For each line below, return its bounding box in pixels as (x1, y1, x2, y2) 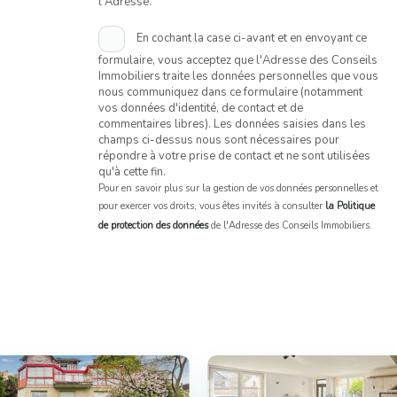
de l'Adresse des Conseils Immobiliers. (207, 219, 372, 233)
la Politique (324, 199, 375, 214)
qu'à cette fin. (97, 164, 166, 181)
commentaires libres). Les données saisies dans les (97, 116, 366, 133)
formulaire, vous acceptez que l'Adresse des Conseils (97, 52, 378, 69)
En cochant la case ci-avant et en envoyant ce (133, 30, 367, 47)
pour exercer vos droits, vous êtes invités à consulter (97, 199, 325, 214)
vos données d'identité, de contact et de (97, 100, 303, 117)
